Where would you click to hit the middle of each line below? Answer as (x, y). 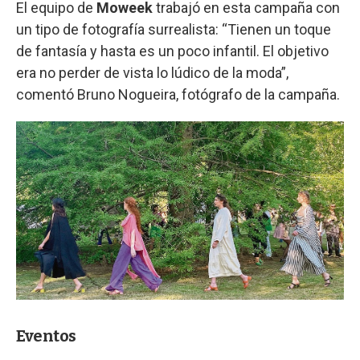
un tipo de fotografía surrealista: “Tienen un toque (174, 30)
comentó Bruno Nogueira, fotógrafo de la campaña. (178, 95)
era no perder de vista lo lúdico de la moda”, (152, 73)
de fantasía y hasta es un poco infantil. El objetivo (172, 51)
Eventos (46, 335)
